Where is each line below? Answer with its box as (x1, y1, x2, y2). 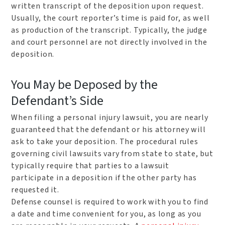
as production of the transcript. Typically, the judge (11, 25, 207, 36)
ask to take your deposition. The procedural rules (11, 136, 198, 147)
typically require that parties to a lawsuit (11, 160, 169, 171)
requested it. (11, 184, 59, 195)
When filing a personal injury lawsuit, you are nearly (11, 111, 208, 123)
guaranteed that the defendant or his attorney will (11, 124, 206, 135)
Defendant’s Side (11, 91, 104, 110)
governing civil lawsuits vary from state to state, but (11, 148, 213, 159)
